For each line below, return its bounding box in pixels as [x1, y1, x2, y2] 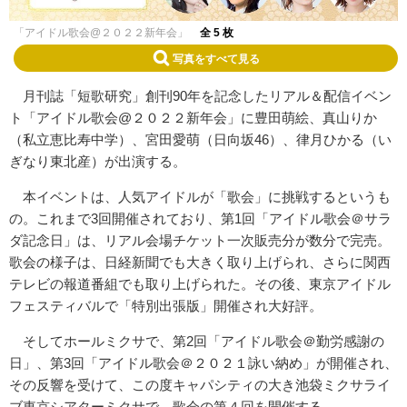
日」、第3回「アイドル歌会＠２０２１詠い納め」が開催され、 [9, 355, 398, 372]
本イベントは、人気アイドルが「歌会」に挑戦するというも [9, 189, 391, 205]
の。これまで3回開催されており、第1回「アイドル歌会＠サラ [9, 211, 392, 227]
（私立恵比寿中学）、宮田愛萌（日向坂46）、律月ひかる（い [9, 132, 392, 148]
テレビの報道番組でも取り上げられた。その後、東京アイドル [9, 276, 391, 293]
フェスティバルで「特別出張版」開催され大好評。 [9, 298, 323, 314]
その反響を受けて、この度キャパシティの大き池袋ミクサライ [9, 377, 391, 393]
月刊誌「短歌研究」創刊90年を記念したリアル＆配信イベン [9, 88, 392, 104]
